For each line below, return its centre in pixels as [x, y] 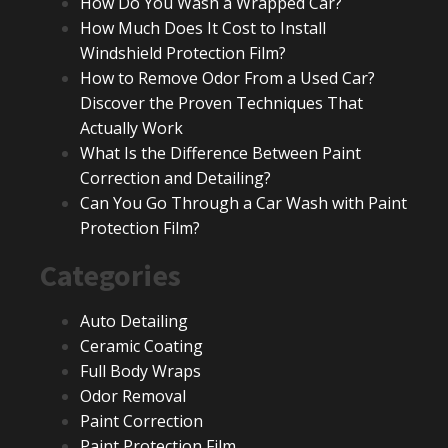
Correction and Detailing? [175, 178]
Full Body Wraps [140, 371]
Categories [110, 275]
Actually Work [131, 128]
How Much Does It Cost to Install [203, 28]
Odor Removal [133, 396]
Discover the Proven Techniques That [221, 103]
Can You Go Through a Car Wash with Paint [243, 203]
